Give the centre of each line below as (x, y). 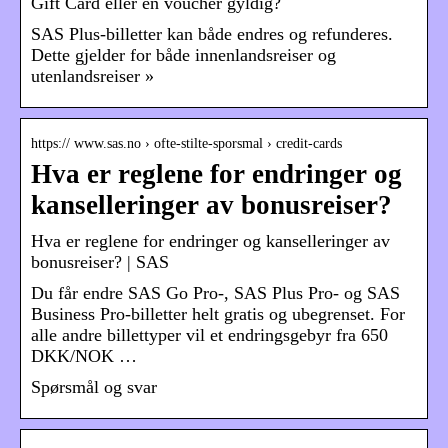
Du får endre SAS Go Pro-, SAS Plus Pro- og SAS (215, 293)
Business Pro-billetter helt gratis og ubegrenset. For (218, 314)
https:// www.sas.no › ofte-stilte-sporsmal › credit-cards (186, 144)
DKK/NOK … (84, 356)
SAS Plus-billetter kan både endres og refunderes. (212, 34)
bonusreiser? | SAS (100, 262)
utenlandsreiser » (92, 76)
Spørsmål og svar (94, 387)
